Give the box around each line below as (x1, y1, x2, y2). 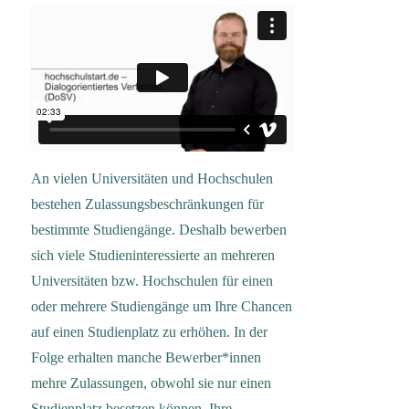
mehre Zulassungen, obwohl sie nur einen (31, 375, 272, 392)
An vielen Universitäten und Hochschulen (31, 171, 274, 187)
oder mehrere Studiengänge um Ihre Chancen (31, 299, 293, 315)
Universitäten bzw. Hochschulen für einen (31, 273, 274, 289)
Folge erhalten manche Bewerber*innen (31, 350, 262, 366)
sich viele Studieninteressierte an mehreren (31, 247, 276, 264)
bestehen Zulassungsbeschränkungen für (31, 196, 265, 213)
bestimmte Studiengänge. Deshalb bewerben (31, 222, 288, 238)
